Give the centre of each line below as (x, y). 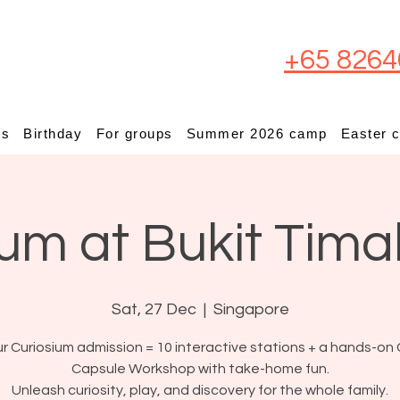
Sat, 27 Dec (154, 309)
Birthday (53, 133)
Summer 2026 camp (257, 133)
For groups (134, 133)
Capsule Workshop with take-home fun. (200, 369)
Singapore (251, 309)
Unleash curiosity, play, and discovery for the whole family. (200, 390)
